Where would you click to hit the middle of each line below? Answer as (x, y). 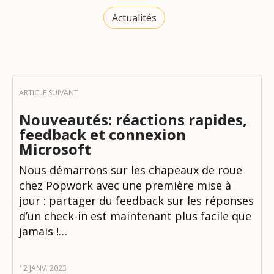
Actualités (134, 17)
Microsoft (55, 149)
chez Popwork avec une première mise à (125, 185)
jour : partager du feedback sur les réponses (136, 200)
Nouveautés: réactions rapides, (133, 119)
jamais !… (43, 231)
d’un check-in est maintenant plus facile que (135, 216)
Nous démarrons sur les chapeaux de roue (131, 170)
